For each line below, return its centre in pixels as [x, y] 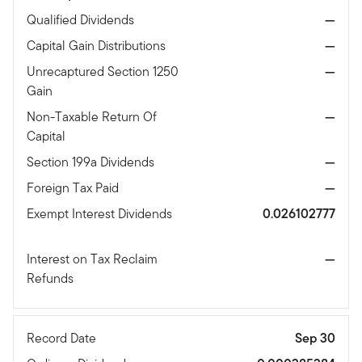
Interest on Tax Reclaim [92, 259]
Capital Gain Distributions [98, 46]
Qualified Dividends [82, 20]
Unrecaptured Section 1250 [103, 72]
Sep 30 [315, 339]
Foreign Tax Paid [74, 188]
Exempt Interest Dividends [99, 214]
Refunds [52, 279]
